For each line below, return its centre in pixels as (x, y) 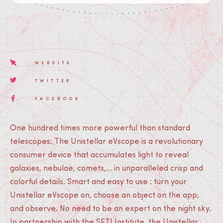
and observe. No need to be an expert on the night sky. (111, 209)
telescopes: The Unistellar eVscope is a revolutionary (107, 142)
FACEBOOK (58, 98)
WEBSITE (54, 62)
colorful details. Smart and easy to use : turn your (98, 182)
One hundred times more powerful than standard (100, 128)
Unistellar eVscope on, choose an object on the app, (105, 196)
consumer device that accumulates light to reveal (99, 155)
